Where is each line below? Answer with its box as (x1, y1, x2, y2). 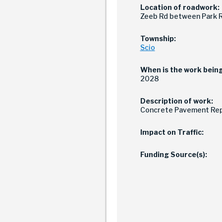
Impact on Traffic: (140, 127, 204, 136)
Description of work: (140, 96, 213, 105)
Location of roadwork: (140, 2, 220, 11)
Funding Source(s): (140, 150, 207, 159)
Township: (140, 34, 176, 43)
